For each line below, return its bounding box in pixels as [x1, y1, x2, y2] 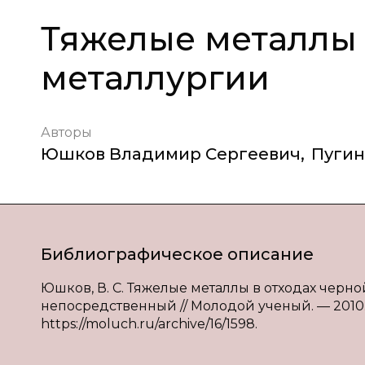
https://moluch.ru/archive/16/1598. [41, 316, 257, 332]
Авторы [41, 125, 92, 140]
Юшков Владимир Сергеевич [41, 144, 301, 164]
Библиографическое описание [41, 244, 314, 264]
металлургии [41, 58, 270, 98]
